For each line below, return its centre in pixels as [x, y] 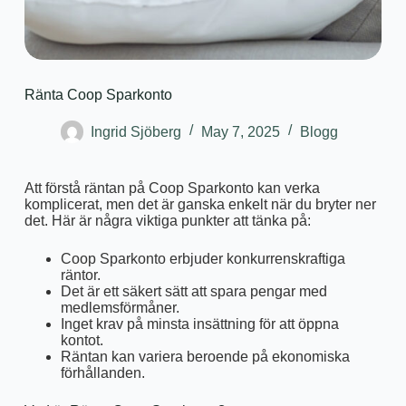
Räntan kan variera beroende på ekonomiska [205, 357]
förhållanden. [102, 373]
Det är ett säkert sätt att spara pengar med [193, 292]
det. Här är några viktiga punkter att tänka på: [167, 221]
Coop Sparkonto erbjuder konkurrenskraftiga [203, 259]
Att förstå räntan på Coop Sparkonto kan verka [172, 188]
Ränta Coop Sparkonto [98, 95]
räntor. [80, 275]
